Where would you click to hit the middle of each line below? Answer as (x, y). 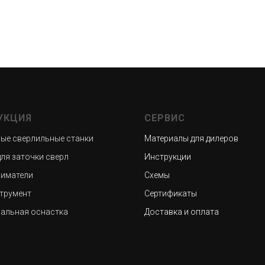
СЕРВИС (165, 118)
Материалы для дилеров (191, 138)
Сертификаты (171, 193)
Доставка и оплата (182, 212)
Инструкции (168, 157)
